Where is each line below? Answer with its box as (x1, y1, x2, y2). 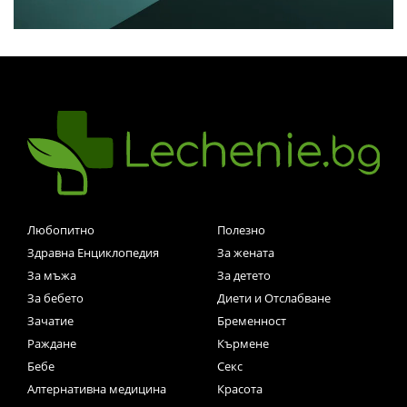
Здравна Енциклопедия (27, 243, 159, 261)
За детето (217, 266, 271, 283)
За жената (217, 243, 274, 261)
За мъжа (27, 266, 76, 283)
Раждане (27, 334, 76, 352)
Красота (217, 380, 263, 397)
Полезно (217, 221, 265, 238)
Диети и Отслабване (217, 289, 331, 306)
